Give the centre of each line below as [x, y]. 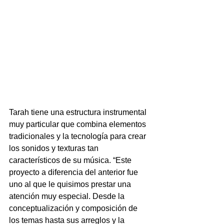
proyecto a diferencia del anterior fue [74, 172]
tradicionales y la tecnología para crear [78, 136]
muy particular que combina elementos [78, 124]
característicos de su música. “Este [71, 160]
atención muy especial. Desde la [68, 196]
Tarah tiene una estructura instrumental [79, 112]
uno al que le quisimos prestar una [71, 184]
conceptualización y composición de [74, 208]
